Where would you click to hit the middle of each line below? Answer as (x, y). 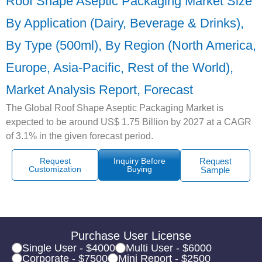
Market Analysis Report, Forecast (99, 89)
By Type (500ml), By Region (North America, (131, 45)
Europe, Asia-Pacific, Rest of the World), (120, 67)
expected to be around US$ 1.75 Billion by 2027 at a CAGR (129, 122)
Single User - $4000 (69, 248)
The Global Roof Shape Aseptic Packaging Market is (115, 108)
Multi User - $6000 (169, 248)
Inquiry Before (139, 161)
